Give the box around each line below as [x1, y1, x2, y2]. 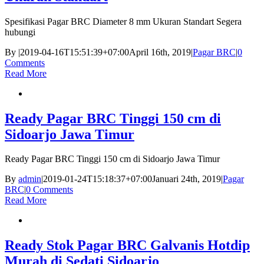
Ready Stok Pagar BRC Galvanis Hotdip [5, 237, 250, 253]
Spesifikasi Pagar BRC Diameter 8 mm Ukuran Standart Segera [5, 16, 242, 27]
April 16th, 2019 [129, 47, 191, 57]
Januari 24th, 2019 [152, 174, 221, 184]
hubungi [5, 27, 35, 37]
